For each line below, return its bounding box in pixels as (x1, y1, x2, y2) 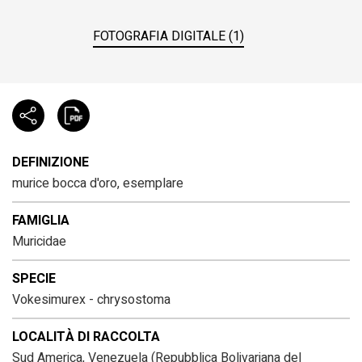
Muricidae (12, 232, 66, 252)
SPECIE (12, 269, 56, 289)
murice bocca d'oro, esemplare (12, 174, 183, 194)
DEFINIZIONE (12, 153, 89, 173)
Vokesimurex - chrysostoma (12, 290, 170, 310)
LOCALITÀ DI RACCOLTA (12, 327, 160, 347)
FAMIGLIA (12, 211, 69, 231)
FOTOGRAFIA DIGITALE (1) (92, 27, 244, 47)
